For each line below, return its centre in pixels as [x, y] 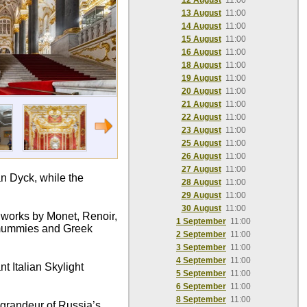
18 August [201, 65]
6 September [201, 286]
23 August [201, 130]
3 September [201, 247]
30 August [201, 208]
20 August [201, 91]
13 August [201, 13]
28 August [201, 182]
